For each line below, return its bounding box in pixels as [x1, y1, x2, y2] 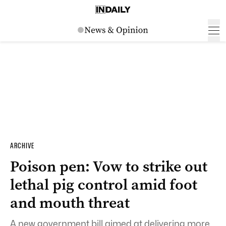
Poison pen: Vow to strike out [10, 156, 207, 177]
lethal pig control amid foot [10, 175, 197, 195]
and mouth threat [10, 193, 130, 213]
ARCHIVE [10, 141, 34, 150]
